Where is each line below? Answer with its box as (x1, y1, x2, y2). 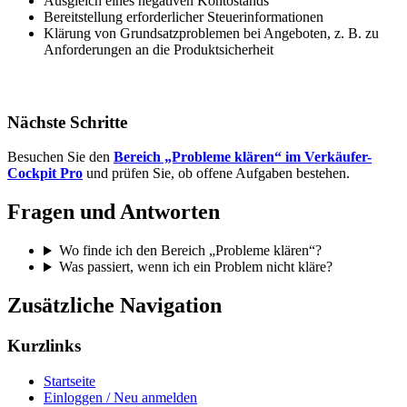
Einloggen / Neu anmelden (44, 389, 197, 405)
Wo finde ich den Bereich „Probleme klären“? (58, 243, 322, 259)
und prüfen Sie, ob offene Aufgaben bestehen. (83, 165, 350, 182)
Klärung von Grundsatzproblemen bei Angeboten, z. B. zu (44, 25, 379, 42)
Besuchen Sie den (7, 149, 114, 165)
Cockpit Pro (7, 165, 83, 182)
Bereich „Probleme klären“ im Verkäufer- (114, 149, 372, 165)
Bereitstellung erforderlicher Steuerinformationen (44, 9, 323, 25)
